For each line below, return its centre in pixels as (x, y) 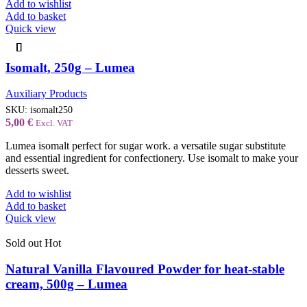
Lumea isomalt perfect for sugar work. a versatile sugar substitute (146, 145)
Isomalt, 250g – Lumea (70, 67)
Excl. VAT (54, 123)
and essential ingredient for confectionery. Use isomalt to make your (152, 158)
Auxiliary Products (46, 94)
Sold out (24, 243)
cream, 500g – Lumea (66, 284)
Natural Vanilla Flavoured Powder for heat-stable (145, 269)
